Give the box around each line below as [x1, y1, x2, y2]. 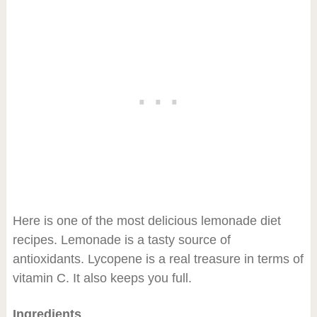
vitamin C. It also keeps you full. [12, 270, 192, 285]
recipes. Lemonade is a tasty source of [12, 232, 231, 247]
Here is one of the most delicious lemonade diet [12, 213, 281, 228]
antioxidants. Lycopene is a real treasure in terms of [12, 251, 304, 266]
